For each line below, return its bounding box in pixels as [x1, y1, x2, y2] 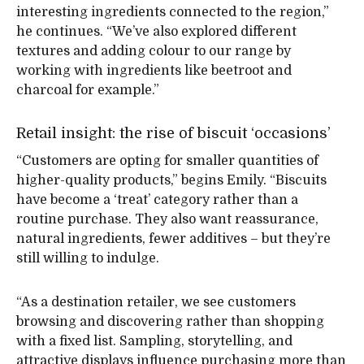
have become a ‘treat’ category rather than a [16, 193, 298, 208]
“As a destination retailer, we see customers [16, 295, 296, 310]
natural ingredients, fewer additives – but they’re [16, 232, 331, 247]
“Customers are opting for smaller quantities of [16, 154, 318, 169]
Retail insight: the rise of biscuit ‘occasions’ [16, 125, 331, 142]
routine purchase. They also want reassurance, [16, 212, 318, 227]
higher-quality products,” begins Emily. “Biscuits [16, 173, 327, 188]
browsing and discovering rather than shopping [16, 314, 324, 330]
